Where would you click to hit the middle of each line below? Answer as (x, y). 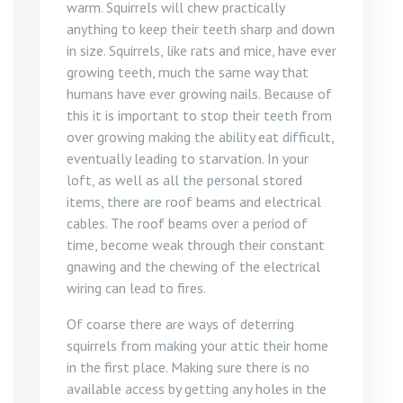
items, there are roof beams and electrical (194, 201)
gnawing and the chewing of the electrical (193, 266)
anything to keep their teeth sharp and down (201, 29)
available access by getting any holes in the (197, 389)
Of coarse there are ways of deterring (180, 324)
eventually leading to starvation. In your (188, 158)
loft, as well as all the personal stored (184, 180)
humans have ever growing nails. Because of (199, 94)
